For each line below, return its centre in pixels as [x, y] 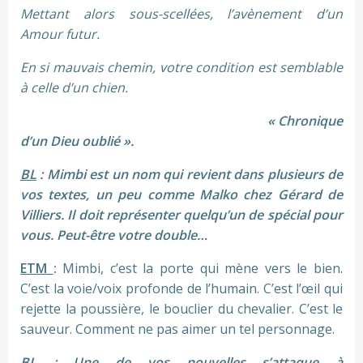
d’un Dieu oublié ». [77, 141]
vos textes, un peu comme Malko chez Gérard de [181, 195]
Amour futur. [60, 34]
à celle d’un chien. [74, 88]
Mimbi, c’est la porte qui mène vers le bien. [200, 269]
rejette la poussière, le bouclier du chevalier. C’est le [181, 309]
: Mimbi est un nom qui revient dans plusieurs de [190, 175]
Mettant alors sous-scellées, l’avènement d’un [181, 14]
